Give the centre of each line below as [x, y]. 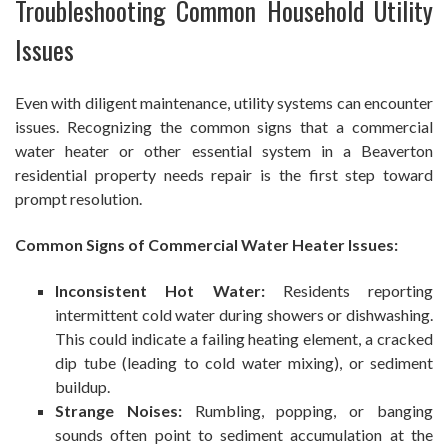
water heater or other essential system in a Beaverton [224, 151]
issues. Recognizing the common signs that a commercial [224, 127]
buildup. [82, 387]
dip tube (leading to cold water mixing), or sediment [244, 363]
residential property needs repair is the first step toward [224, 175]
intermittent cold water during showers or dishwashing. [244, 315]
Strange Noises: [118, 411]
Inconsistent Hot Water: [160, 291]
